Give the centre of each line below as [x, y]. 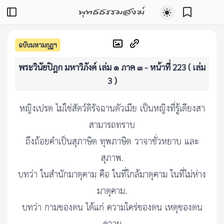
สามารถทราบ [112, 125]
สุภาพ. [112, 158]
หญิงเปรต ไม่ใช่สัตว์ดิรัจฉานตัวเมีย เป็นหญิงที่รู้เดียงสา [112, 109]
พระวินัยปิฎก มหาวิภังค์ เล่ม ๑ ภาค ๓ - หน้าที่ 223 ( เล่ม [112, 67]
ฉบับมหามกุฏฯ [38, 44]
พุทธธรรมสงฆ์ [111, 11]
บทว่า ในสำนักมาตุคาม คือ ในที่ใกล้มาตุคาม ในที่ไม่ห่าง [112, 175]
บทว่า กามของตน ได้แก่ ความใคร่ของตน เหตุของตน [112, 208]
